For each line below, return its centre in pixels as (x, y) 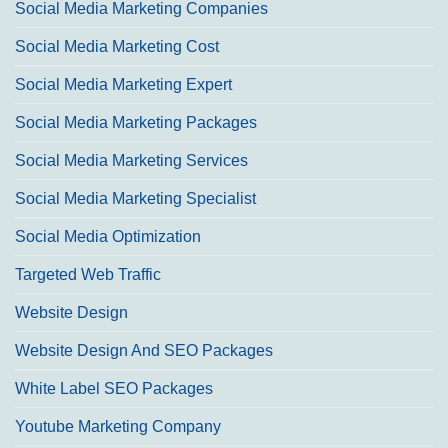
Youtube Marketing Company (118, 427)
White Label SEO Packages (114, 389)
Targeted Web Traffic (88, 275)
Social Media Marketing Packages (136, 123)
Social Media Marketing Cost (117, 47)
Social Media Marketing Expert (123, 85)
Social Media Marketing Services (131, 161)
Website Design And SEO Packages (144, 351)
